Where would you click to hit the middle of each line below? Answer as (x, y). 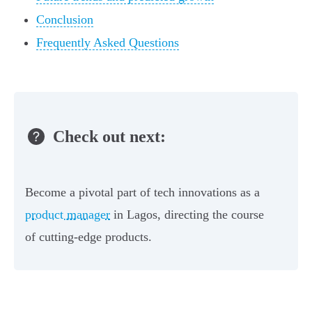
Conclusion (65, 20)
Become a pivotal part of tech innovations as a (142, 193)
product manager (68, 215)
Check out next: (109, 136)
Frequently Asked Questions (108, 43)
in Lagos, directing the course (187, 215)
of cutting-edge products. (88, 237)
